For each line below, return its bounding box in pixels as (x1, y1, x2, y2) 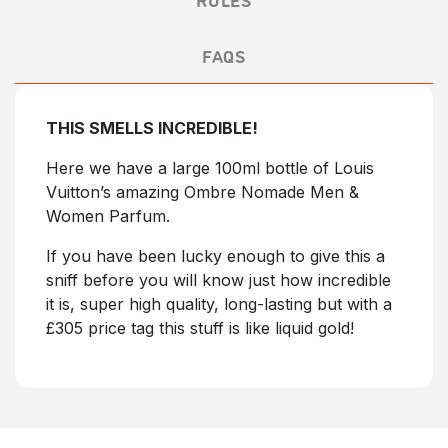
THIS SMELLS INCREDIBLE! (46, 118, 262, 138)
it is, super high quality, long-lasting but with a (46, 294, 392, 314)
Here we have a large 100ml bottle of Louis (46, 158, 374, 178)
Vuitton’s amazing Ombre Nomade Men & (46, 182, 359, 202)
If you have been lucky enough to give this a (46, 246, 385, 266)
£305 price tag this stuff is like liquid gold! (46, 318, 354, 338)
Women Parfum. (46, 206, 170, 226)
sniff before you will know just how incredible (46, 270, 391, 290)
